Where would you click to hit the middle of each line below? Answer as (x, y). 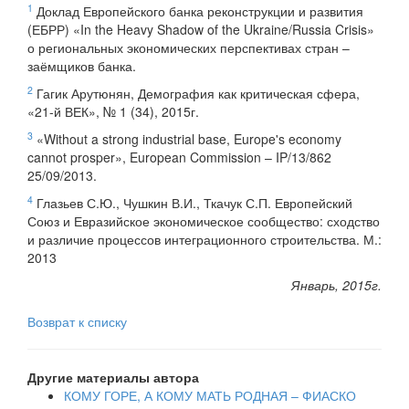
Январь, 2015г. (336, 285)
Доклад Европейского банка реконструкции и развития (198, 11)
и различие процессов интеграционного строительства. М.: (204, 240)
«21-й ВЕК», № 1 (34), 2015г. (113, 112)
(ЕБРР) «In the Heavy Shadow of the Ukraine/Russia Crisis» (201, 30)
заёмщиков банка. (82, 66)
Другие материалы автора (113, 378)
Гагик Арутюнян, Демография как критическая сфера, (196, 94)
